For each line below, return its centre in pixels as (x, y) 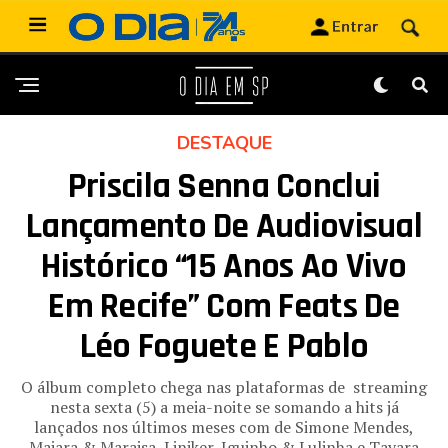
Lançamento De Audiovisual (224, 227)
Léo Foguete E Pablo (224, 347)
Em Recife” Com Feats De (224, 307)
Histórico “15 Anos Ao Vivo (224, 267)
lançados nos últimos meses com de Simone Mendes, (224, 427)
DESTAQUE (224, 143)
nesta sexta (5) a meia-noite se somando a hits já (224, 407)
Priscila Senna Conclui (224, 187)
